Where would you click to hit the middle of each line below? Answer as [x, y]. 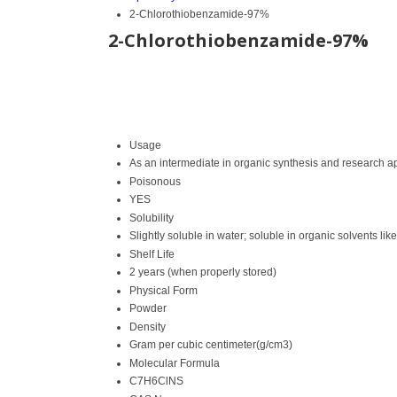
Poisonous [155, 181]
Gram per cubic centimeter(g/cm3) [211, 344]
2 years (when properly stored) [203, 272]
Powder [148, 308]
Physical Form [163, 290]
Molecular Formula [175, 363]
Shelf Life [152, 254]
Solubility [152, 218]
